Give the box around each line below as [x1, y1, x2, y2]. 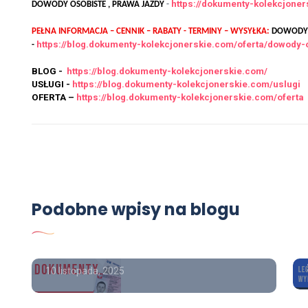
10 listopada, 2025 [45, 265, 124, 277]
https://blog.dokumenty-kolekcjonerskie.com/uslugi [72, 79, 300, 90]
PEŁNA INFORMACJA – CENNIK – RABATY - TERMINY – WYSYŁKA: [32, 27, 269, 36]
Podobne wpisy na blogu [32, 198, 240, 221]
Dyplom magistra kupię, [45, 187, 230, 209]
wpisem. [45, 228, 109, 250]
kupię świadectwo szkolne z [45, 208, 258, 230]
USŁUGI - [32, 79, 72, 90]
